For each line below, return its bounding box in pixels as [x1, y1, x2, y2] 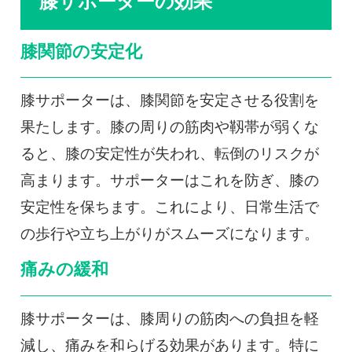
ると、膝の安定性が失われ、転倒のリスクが [20, 145, 319, 163]
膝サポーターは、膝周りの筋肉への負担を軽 [20, 310, 319, 327]
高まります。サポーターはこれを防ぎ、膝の [20, 172, 319, 189]
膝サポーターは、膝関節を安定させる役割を [20, 92, 319, 109]
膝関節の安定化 [20, 42, 142, 61]
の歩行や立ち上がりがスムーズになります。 [20, 225, 319, 243]
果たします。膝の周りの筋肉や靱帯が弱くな [20, 119, 319, 136]
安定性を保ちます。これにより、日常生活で [20, 199, 319, 216]
